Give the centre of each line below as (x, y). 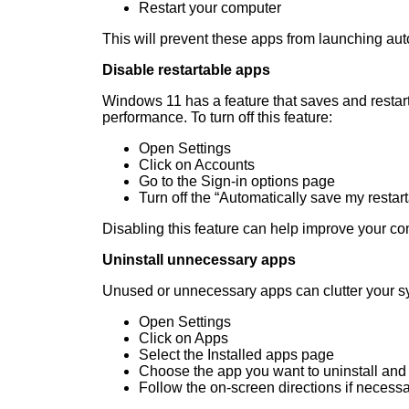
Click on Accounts (197, 165)
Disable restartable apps (186, 70)
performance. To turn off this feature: (217, 118)
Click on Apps (184, 339)
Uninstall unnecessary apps (199, 260)
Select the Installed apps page (236, 355)
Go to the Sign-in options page (237, 182)
